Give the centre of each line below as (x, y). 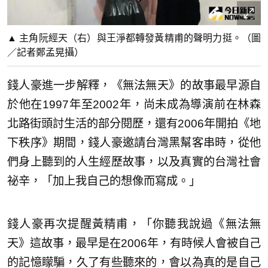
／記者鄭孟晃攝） (45, 53)
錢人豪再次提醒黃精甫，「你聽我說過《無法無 (134, 224)
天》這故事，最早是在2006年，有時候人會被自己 (134, 243)
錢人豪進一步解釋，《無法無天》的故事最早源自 (134, 86)
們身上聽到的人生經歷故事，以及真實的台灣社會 (134, 162)
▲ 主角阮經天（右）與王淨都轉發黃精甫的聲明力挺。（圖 (134, 38)
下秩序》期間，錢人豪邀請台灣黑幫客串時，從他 (134, 143)
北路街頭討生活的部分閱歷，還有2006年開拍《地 (134, 124)
